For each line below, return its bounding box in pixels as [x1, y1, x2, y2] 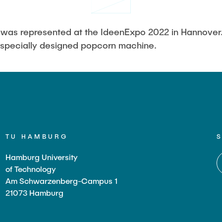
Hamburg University [5, 152, 78, 162]
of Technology [5, 164, 56, 173]
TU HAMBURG [5, 132, 68, 140]
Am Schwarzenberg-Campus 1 [5, 176, 117, 185]
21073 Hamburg [5, 188, 63, 197]
